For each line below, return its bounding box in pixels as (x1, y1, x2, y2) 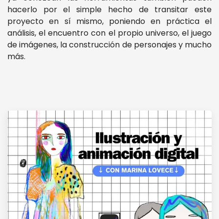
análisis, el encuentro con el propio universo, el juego (7, 27, 212, 39)
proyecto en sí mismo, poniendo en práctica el (7, 15, 212, 27)
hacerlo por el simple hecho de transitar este (7, 3, 212, 15)
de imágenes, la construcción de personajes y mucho (7, 39, 212, 50)
